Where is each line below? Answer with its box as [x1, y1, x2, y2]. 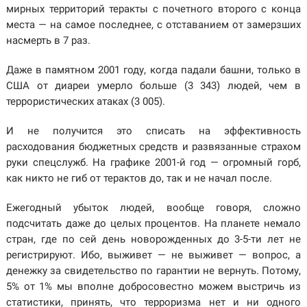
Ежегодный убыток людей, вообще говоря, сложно [5, 201, 302, 214]
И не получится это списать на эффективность [5, 125, 302, 138]
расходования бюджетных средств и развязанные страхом [5, 140, 302, 153]
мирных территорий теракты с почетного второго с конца [5, 3, 302, 16]
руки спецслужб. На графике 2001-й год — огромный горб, [5, 156, 302, 169]
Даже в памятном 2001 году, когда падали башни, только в [5, 64, 302, 77]
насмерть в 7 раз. [5, 34, 90, 47]
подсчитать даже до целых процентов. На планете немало [5, 217, 302, 230]
